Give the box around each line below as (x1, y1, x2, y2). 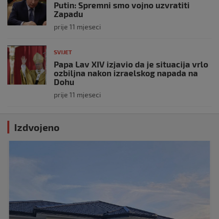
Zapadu (54, 8, 83, 19)
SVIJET (54, 48, 72, 55)
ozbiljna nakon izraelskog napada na (54, 67, 198, 78)
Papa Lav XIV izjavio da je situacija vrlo (54, 59, 208, 69)
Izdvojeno (14, 121, 60, 133)
